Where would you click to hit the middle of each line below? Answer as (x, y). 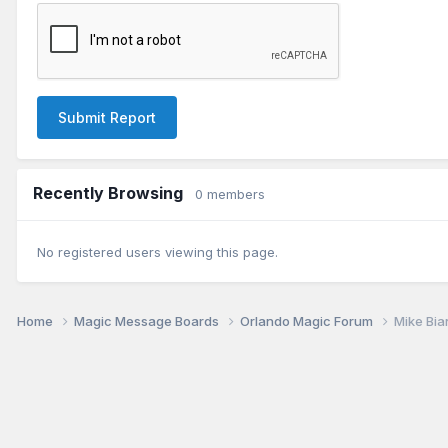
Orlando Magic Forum (308, 321)
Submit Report (107, 117)
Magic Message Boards (148, 321)
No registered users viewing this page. (157, 252)
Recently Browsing (114, 192)
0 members (230, 193)
